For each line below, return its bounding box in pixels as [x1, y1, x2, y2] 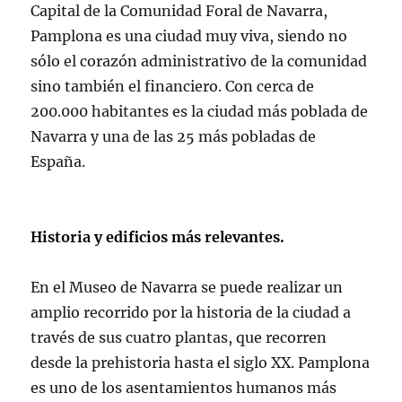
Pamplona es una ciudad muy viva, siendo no [31, 26, 348, 45]
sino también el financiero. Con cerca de [31, 76, 315, 95]
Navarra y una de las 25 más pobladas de [31, 127, 317, 145]
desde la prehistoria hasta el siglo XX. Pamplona [31, 353, 371, 371]
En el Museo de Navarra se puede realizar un [31, 277, 344, 296]
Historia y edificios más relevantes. [31, 227, 285, 246]
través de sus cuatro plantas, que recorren [31, 328, 328, 346]
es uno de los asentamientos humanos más [31, 378, 337, 397]
